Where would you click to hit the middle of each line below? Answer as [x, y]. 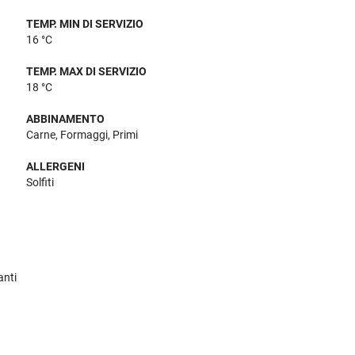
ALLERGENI [56, 167]
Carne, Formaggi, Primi [82, 135]
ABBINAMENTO [66, 119]
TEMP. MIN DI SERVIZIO [85, 24]
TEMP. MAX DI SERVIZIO [87, 72]
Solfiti [40, 183]
